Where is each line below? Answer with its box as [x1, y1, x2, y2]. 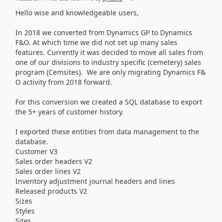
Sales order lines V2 [15, 166, 81, 176]
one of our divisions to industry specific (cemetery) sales [15, 57, 201, 67]
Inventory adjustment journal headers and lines [15, 176, 175, 186]
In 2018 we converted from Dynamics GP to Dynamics [15, 27, 192, 37]
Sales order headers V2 [15, 156, 92, 166]
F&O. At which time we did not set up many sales [15, 37, 177, 47]
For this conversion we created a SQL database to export [15, 97, 202, 107]
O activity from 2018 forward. [15, 77, 112, 87]
